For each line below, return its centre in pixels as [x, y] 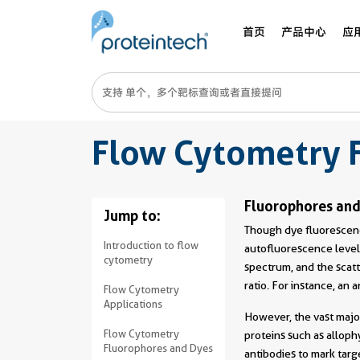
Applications [133, 304]
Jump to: [132, 215]
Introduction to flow [151, 245]
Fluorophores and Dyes [158, 348]
